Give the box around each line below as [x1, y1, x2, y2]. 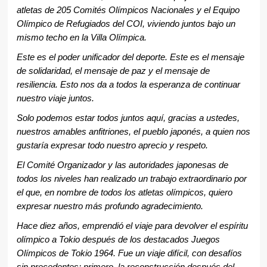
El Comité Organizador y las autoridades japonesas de [16, 160, 228, 170]
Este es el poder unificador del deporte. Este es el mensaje [16, 52, 244, 63]
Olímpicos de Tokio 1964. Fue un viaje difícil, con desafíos [16, 249, 242, 259]
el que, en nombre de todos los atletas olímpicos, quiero [16, 188, 232, 198]
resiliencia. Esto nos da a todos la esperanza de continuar [16, 80, 240, 90]
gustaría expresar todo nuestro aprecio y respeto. [16, 141, 208, 151]
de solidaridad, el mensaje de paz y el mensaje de [16, 66, 210, 76]
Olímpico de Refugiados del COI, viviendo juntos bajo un [16, 19, 235, 29]
